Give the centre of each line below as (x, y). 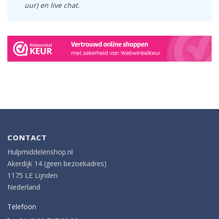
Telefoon (22, 207)
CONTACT (27, 138)
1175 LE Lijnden (33, 175)
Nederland (24, 187)
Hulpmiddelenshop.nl (40, 152)
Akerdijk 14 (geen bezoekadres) (57, 164)
